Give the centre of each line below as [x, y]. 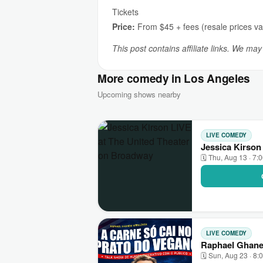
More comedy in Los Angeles [174, 78]
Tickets [125, 12]
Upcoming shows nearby [139, 94]
